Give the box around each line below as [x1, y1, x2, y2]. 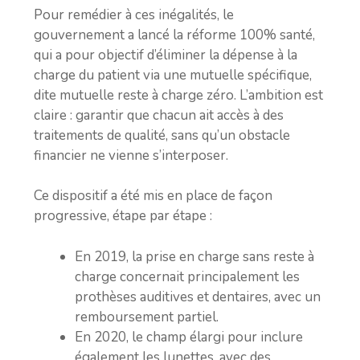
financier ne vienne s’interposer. [34, 145, 228, 165]
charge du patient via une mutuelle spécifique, [34, 65, 312, 84]
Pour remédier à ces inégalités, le [34, 5, 234, 24]
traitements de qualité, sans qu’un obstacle [34, 125, 290, 145]
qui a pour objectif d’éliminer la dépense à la [34, 45, 297, 64]
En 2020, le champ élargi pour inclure [75, 327, 303, 346]
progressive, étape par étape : [34, 207, 212, 225]
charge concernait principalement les [75, 267, 300, 286]
